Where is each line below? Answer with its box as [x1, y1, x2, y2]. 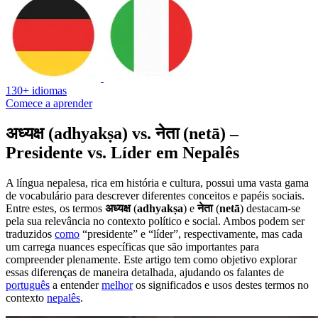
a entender [50, 278, 102, 291]
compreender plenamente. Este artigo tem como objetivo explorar [6, 253, 297, 265]
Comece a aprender [6, 97, 92, 109]
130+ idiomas [6, 84, 67, 97]
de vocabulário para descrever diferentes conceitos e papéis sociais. [6, 189, 305, 202]
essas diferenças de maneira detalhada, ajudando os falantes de [6, 265, 284, 278]
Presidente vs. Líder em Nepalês [6, 143, 239, 162]
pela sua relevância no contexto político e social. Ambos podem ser [6, 214, 305, 227]
